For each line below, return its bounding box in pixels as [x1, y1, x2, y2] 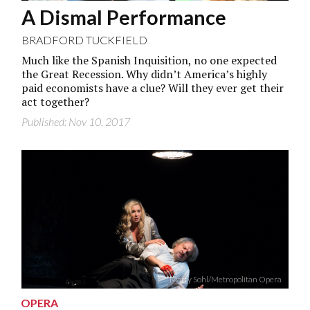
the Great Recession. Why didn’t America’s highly [21, 66, 268, 82]
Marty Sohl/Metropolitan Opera [169, 273, 282, 284]
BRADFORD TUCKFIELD [21, 33, 148, 46]
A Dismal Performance [21, 5, 227, 29]
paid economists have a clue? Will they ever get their [21, 80, 284, 95]
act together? [21, 93, 90, 109]
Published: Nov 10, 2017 [21, 114, 131, 128]
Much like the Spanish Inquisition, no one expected [21, 52, 277, 68]
